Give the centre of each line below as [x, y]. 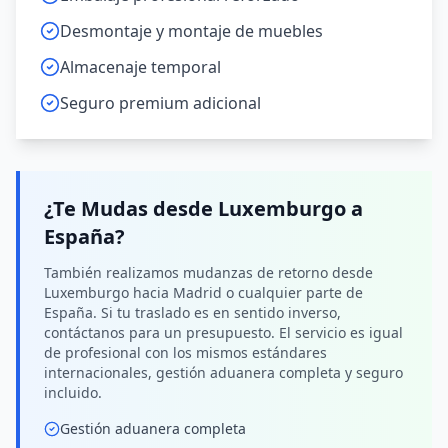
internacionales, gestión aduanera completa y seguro [223, 372]
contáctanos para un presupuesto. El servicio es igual [223, 332]
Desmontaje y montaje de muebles [191, 31]
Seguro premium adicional [160, 103]
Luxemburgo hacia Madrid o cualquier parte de [203, 292]
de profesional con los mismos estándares [185, 352]
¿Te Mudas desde [128, 208]
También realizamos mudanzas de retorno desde [208, 272]
